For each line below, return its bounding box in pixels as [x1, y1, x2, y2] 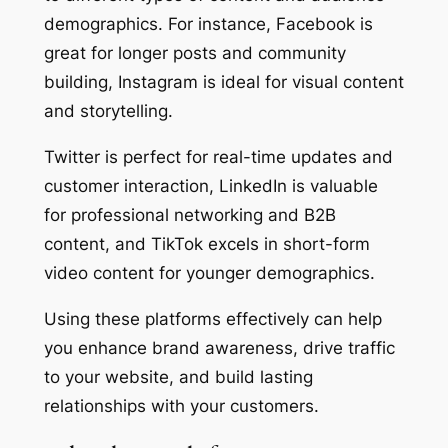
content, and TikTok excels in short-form [43, 233, 370, 254]
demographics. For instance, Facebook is [43, 14, 373, 35]
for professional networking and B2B [43, 204, 336, 225]
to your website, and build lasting [43, 366, 313, 387]
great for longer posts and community [43, 43, 346, 64]
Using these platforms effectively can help [43, 308, 382, 329]
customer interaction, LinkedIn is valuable [43, 175, 378, 196]
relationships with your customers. [43, 395, 319, 416]
